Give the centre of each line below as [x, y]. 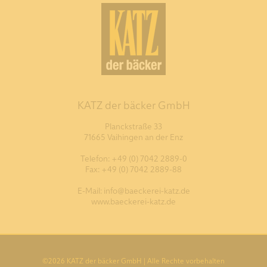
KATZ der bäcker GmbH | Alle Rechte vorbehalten [145, 260]
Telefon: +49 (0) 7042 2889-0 [133, 158]
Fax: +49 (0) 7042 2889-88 [133, 169]
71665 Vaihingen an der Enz [133, 136]
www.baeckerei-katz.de [133, 201]
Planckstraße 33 [133, 126]
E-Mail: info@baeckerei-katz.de [133, 190]
